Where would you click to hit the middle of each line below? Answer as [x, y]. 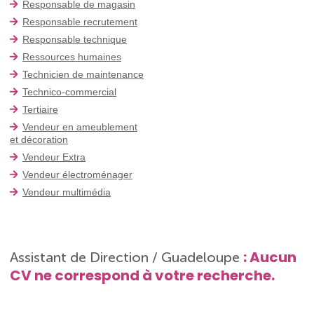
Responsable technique [75, 39]
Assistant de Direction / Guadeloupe [127, 257]
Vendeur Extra [54, 157]
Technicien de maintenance [83, 74]
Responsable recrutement [80, 21]
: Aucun [270, 257]
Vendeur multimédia [67, 192]
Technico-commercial [69, 91]
